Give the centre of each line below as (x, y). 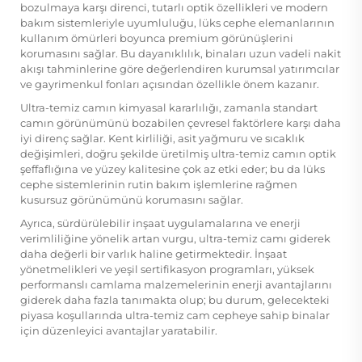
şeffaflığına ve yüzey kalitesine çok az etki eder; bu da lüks (173, 168)
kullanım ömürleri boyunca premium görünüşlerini (157, 38)
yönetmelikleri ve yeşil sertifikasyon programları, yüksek (167, 269)
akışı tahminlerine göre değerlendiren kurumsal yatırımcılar (180, 68)
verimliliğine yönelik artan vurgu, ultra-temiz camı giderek (175, 238)
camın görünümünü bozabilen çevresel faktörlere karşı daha (181, 122)
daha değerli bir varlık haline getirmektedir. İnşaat (154, 253)
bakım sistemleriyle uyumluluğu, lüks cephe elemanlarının (177, 22)
